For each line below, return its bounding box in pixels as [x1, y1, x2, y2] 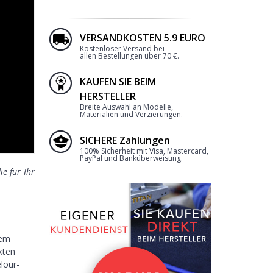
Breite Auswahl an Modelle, [79, 102, 173, 113]
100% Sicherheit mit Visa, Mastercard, [79, 146, 208, 157]
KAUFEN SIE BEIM [79, 75, 156, 89]
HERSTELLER [79, 90, 136, 104]
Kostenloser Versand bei [79, 43, 165, 54]
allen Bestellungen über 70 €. [79, 51, 179, 62]
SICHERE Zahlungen [79, 133, 170, 147]
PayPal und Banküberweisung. [79, 153, 183, 164]
